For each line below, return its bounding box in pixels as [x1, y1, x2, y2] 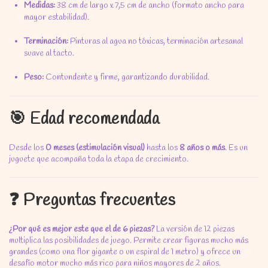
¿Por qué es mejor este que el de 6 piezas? [9, 224, 154, 235]
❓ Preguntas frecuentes [9, 190, 175, 212]
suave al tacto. [24, 48, 74, 59]
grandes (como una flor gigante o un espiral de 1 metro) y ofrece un [9, 246, 240, 258]
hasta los [145, 142, 179, 154]
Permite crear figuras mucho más [132, 235, 248, 246]
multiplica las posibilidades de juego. [9, 235, 132, 246]
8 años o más [179, 142, 225, 154]
